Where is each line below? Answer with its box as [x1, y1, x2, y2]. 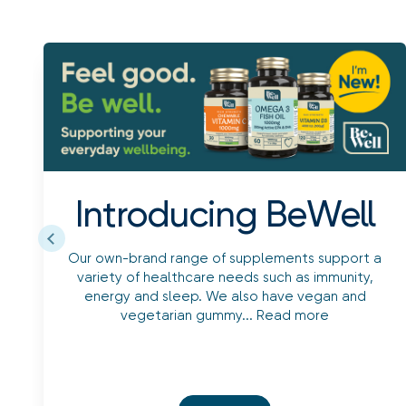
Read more [256, 307, 329, 324]
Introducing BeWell [74, 193, 375, 237]
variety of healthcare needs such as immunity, [76, 269, 373, 286]
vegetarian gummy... [121, 307, 256, 324]
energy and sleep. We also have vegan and [83, 288, 366, 305]
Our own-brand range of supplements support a [68, 250, 382, 267]
